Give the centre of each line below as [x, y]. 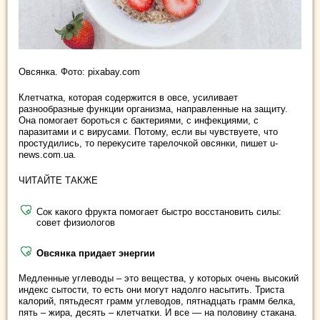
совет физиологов [76, 222]
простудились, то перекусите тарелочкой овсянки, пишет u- [148, 143]
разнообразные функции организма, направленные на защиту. [153, 109]
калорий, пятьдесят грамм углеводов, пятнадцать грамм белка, [157, 301]
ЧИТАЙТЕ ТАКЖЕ [58, 180]
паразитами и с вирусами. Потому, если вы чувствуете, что [148, 131]
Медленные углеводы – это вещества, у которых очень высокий [159, 278]
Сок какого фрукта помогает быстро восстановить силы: [159, 211]
